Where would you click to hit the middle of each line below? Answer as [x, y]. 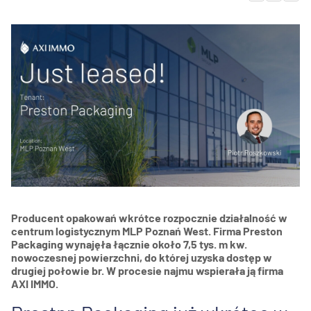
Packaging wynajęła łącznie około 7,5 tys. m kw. [129, 244]
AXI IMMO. [35, 284]
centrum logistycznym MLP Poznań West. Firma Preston [147, 231]
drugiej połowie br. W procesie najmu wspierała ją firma [147, 271]
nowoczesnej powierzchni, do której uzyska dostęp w [142, 258]
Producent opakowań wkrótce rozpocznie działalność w [149, 218]
